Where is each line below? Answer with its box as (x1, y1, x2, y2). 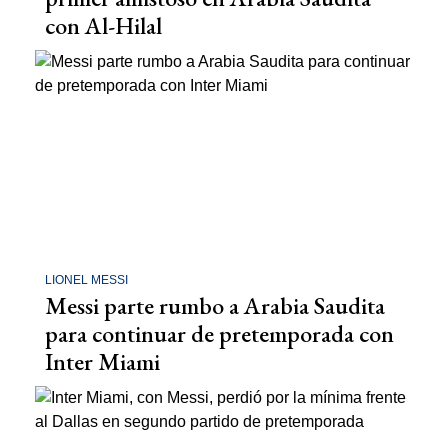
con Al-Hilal (45, 10, 162, 42)
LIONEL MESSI (45, 272, 128, 287)
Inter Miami (45, 345, 160, 377)
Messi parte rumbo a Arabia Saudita (45, 289, 385, 321)
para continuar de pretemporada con (45, 317, 394, 349)
